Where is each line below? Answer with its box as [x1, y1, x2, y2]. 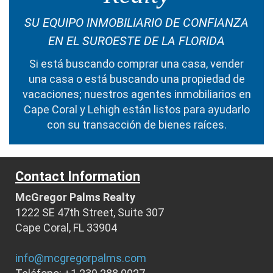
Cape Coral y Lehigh [23, 102, 120, 116]
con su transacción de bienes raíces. [46, 118, 227, 131]
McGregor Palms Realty [15, 190, 135, 204]
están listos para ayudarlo [119, 102, 250, 116]
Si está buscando [29, 57, 117, 70]
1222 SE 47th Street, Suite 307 [15, 205, 164, 219]
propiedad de [181, 72, 245, 85]
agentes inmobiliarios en [130, 87, 251, 101]
